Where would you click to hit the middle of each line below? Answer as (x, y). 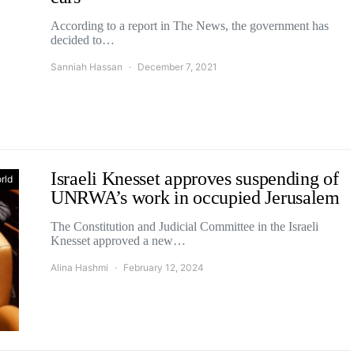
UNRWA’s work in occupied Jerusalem (195, 198)
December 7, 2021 (177, 67)
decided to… (83, 40)
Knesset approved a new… (118, 241)
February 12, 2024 (164, 267)
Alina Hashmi (79, 267)
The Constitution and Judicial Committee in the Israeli (185, 226)
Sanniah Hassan (87, 67)
